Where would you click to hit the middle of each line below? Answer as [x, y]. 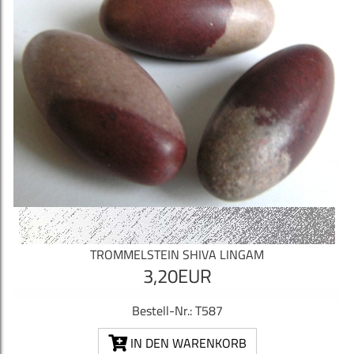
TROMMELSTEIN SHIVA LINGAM [177, 255]
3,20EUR [177, 276]
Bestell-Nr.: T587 [177, 311]
